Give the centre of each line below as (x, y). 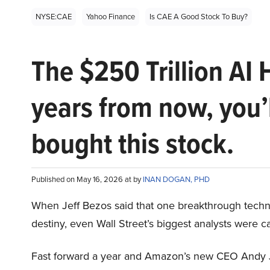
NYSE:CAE (54, 17)
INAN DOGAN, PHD (176, 179)
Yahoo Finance (111, 17)
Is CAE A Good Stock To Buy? (199, 17)
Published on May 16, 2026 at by (87, 179)
